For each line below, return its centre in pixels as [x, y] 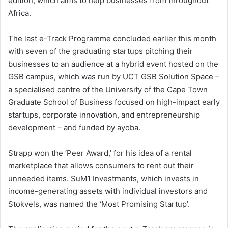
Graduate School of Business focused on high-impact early [114, 102]
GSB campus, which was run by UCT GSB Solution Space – [114, 77]
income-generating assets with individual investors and [108, 191]
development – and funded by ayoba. [74, 128]
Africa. [20, 13]
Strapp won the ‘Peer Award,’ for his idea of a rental [100, 153]
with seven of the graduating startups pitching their [101, 51]
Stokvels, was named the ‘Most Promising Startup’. [99, 204]
